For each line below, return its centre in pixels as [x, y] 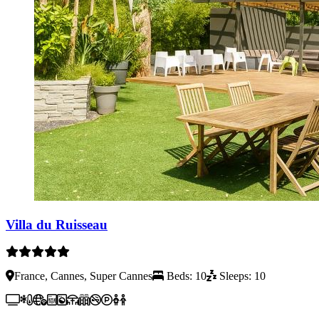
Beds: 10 [185, 276]
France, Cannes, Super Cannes [83, 276]
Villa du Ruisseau [57, 224]
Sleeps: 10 [241, 276]
